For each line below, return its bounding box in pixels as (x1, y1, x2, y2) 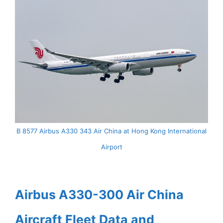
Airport (101, 143, 122, 151)
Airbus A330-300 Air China (15, 187, 184, 203)
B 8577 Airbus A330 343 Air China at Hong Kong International (16, 127, 207, 135)
